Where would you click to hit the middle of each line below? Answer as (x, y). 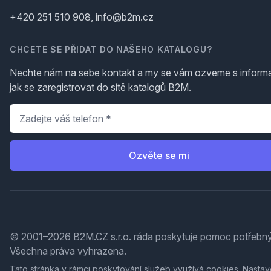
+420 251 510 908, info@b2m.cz (82, 17)
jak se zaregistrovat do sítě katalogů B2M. (100, 87)
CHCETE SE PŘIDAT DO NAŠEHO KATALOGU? (111, 50)
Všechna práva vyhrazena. (68, 251)
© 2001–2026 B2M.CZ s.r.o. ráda (83, 237)
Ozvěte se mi (159, 156)
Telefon (27, 111)
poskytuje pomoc (193, 237)
